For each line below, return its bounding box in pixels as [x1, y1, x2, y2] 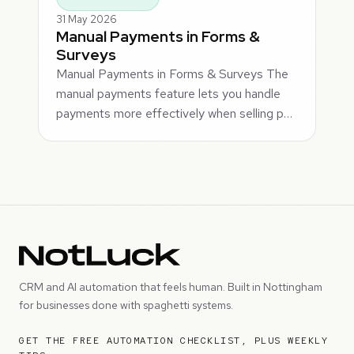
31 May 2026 [56, 12, 118, 26]
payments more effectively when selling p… [56, 104, 293, 122]
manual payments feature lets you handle [56, 85, 281, 102]
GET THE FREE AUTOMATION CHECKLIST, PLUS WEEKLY [19, 334, 328, 348]
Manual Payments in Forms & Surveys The [56, 65, 289, 82]
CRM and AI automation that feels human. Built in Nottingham [19, 280, 322, 295]
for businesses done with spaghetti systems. [19, 298, 233, 313]
